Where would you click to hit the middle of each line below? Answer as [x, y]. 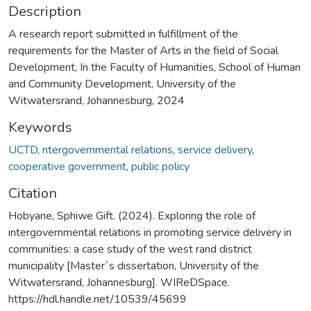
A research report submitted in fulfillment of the [123, 34]
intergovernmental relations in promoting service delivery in [150, 232]
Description [45, 11]
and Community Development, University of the [122, 84]
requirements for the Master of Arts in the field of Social [143, 50]
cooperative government [67, 166]
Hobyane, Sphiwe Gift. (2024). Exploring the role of [132, 216]
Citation [33, 193]
